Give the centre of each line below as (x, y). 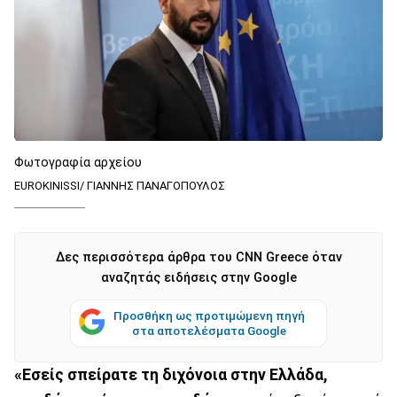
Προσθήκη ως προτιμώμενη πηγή (209, 315)
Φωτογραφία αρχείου (78, 162)
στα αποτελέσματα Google (209, 330)
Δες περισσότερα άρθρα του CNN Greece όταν (198, 257)
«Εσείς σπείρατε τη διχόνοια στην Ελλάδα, (171, 374)
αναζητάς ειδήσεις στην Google (198, 277)
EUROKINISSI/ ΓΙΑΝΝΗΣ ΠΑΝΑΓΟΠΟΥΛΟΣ (120, 185)
